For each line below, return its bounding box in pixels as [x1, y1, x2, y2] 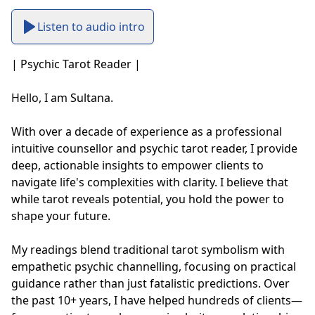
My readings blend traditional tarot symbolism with [11, 242, 285, 258]
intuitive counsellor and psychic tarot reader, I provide [11, 141, 297, 157]
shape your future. [11, 208, 110, 224]
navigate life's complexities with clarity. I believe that [11, 174, 288, 191]
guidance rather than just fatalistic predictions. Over [11, 276, 290, 292]
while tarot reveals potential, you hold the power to [11, 191, 284, 207]
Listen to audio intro [37, 19, 145, 35]
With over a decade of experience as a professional [11, 124, 282, 140]
